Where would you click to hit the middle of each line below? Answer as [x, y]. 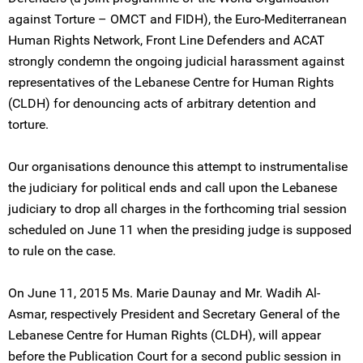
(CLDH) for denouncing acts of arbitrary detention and [162, 103]
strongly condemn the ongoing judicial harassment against [176, 61]
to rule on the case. [62, 251]
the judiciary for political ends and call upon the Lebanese [173, 188]
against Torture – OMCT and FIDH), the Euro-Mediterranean [177, 19]
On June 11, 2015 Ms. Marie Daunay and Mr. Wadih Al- [164, 293]
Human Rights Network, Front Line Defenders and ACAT [167, 40]
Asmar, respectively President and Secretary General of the [174, 314]
